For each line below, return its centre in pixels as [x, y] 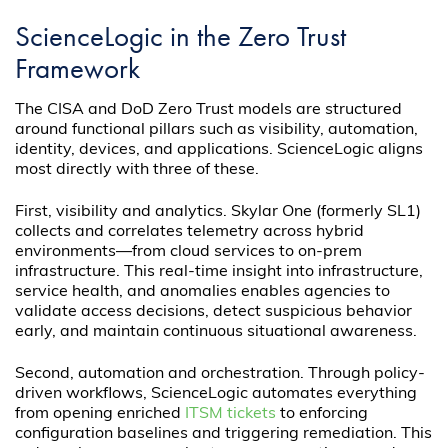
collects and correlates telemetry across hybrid [190, 231]
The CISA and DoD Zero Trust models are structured [209, 109]
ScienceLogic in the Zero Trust [181, 36]
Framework [78, 68]
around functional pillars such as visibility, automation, [217, 129]
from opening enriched [100, 413]
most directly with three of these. [137, 169]
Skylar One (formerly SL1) [326, 211]
